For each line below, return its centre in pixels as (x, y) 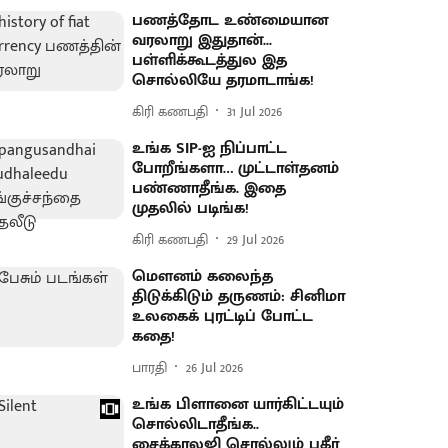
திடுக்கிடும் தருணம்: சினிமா (239, 296)
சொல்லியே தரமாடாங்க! (223, 80)
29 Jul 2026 (256, 239)
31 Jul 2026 (255, 111)
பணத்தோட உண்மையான (230, 20)
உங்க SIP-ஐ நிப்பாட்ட (210, 148)
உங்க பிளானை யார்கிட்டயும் (238, 404)
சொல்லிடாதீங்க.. (196, 424)
